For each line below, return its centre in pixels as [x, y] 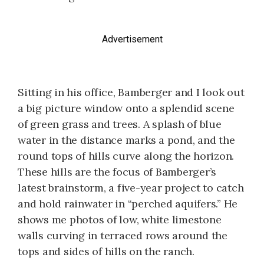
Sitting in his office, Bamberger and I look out [131, 92]
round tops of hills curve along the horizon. [126, 156]
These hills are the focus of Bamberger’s [117, 171]
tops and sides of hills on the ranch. [106, 251]
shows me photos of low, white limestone [120, 219]
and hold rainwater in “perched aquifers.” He [128, 203]
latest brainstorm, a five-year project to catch [131, 187]
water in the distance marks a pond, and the [126, 140]
